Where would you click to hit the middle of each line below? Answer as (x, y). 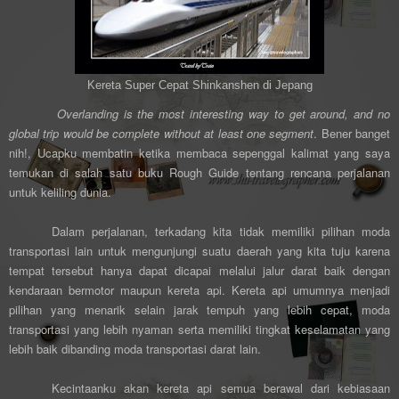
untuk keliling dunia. (60, 191)
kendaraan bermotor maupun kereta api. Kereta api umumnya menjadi (199, 289)
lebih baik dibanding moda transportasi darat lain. (135, 348)
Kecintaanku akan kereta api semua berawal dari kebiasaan (221, 387)
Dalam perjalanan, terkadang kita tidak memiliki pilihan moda (221, 231)
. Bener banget (352, 133)
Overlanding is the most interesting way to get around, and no (224, 113)
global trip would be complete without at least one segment (162, 133)
